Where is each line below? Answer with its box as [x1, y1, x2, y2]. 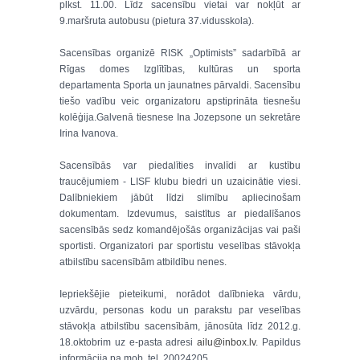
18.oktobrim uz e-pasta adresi [59, 337, 198, 348]
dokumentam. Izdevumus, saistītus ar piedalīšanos [59, 208, 301, 219]
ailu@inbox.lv [197, 337, 256, 348]
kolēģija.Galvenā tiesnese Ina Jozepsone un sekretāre [59, 112, 301, 123]
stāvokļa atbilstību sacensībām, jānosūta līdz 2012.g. [59, 321, 301, 332]
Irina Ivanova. [59, 128, 118, 139]
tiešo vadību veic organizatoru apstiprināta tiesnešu [59, 96, 301, 107]
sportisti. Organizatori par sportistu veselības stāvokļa [59, 240, 301, 252]
